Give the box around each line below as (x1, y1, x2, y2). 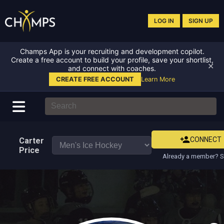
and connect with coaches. (68, 63, 156, 72)
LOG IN (154, 17, 174, 25)
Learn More (141, 75, 175, 83)
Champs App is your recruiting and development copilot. (19, 46, 204, 55)
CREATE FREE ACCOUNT (56, 75, 134, 83)
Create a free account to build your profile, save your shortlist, (10, 55, 213, 64)
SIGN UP (188, 17, 213, 25)
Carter (19, 135, 44, 145)
